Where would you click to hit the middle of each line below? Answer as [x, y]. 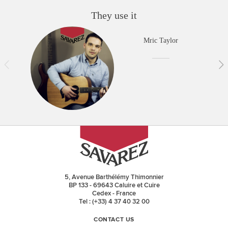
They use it [114, 15]
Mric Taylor [161, 40]
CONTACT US [114, 220]
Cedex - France [114, 193]
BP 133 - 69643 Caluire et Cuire [114, 185]
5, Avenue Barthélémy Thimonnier [114, 177]
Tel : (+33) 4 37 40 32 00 [114, 202]
